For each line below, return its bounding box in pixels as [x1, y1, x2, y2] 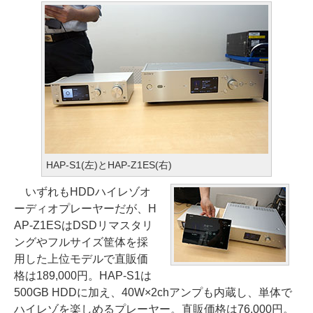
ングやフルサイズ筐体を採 [14, 236, 148, 248]
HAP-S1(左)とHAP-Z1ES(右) [46, 159, 172, 170]
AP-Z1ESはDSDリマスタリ [14, 219, 153, 231]
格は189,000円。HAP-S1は [14, 270, 152, 282]
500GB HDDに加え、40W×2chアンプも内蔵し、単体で [14, 286, 292, 298]
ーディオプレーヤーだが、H [14, 203, 156, 214]
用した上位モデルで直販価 [14, 253, 148, 265]
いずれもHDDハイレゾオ [14, 186, 151, 198]
